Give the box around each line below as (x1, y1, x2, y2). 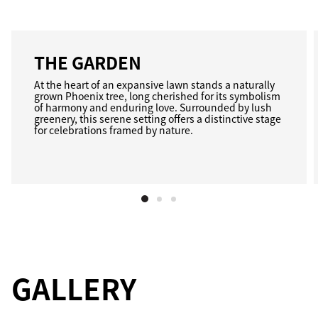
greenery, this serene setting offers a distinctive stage (34, 111, 281, 126)
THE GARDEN (34, 50, 141, 75)
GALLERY (11, 268, 136, 309)
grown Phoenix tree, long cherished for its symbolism (34, 89, 280, 103)
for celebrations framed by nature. (34, 123, 193, 137)
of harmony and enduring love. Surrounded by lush (34, 100, 272, 114)
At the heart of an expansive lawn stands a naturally (34, 77, 275, 92)
